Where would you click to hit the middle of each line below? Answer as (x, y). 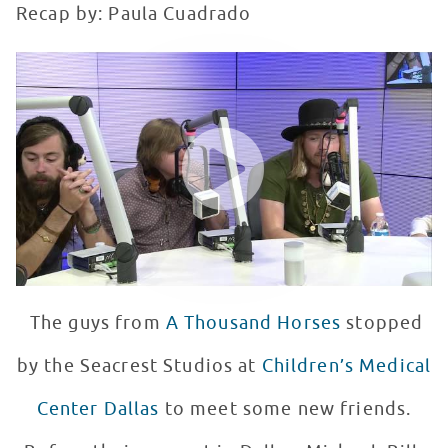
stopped (382, 323)
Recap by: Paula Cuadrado (134, 14)
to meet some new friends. (285, 409)
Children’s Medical (346, 366)
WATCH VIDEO (74, 113)
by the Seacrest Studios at (139, 366)
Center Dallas (98, 409)
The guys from (95, 323)
